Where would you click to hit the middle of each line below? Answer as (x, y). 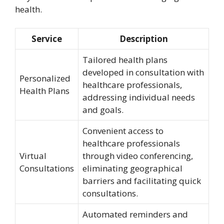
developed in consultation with (143, 72)
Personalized (45, 78)
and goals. (103, 110)
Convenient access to (123, 131)
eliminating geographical (132, 168)
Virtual (33, 156)
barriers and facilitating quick (142, 181)
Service (47, 39)
